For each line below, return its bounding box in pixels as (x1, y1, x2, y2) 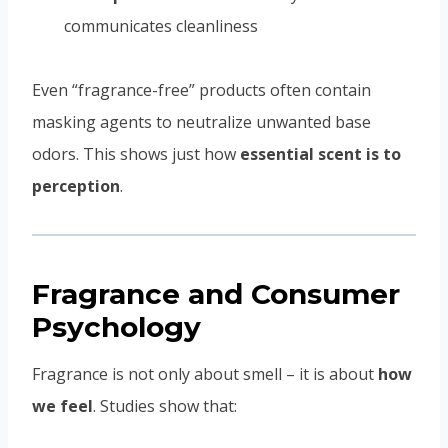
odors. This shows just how (32, 143, 240, 166)
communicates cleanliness (64, 15, 258, 38)
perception (32, 175, 120, 198)
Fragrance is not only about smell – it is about (32, 363, 378, 386)
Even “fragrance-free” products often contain (32, 79, 371, 102)
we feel (32, 395, 93, 418)
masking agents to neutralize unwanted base (32, 111, 371, 134)
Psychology (32, 310, 201, 345)
